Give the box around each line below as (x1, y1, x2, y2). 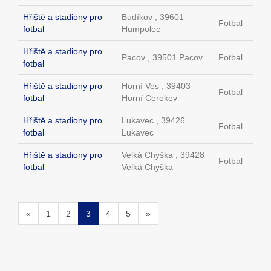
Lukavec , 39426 (122, 116, 185, 126)
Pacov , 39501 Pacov (122, 53, 203, 63)
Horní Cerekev (122, 93, 177, 103)
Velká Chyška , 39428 (122, 150, 204, 160)
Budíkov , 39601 (122, 12, 184, 22)
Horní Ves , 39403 (122, 81, 191, 91)
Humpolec (122, 24, 160, 34)
